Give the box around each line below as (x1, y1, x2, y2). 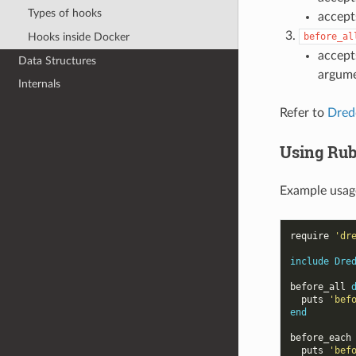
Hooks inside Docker (27, 30, 130, 43)
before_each (289, 331, 351, 343)
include (289, 255, 329, 267)
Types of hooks (27, 7, 102, 20)
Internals (18, 78, 61, 91)
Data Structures (18, 54, 97, 67)
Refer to (279, 106, 327, 119)
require (289, 230, 329, 242)
